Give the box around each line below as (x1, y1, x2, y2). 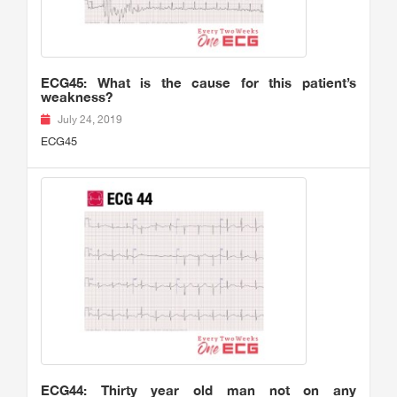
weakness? (41, 89, 113, 105)
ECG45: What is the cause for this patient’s (41, 74, 356, 91)
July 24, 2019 (58, 113, 122, 127)
